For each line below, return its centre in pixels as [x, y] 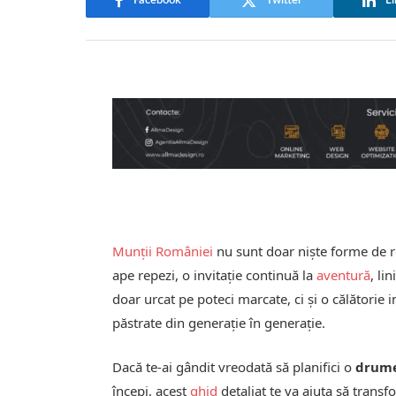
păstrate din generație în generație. [219, 322]
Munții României [163, 251]
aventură [344, 274]
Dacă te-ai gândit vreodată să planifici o [234, 366]
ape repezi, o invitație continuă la [215, 274]
